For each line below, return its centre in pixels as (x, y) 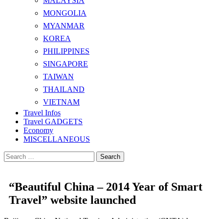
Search (14, 155)
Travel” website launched (72, 200)
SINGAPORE (66, 64)
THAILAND (64, 89)
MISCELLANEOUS (57, 139)
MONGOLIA (65, 13)
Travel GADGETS (53, 122)
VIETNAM (61, 102)
